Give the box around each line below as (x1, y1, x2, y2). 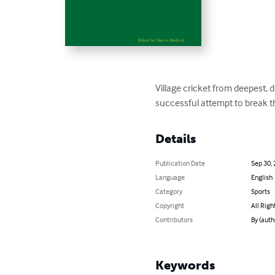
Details (155, 131, 196, 146)
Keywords (155, 257, 215, 273)
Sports (250, 186, 270, 196)
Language (155, 172, 185, 182)
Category (155, 186, 183, 196)
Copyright (155, 200, 185, 210)
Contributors (155, 214, 193, 224)
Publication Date (155, 158, 206, 168)
